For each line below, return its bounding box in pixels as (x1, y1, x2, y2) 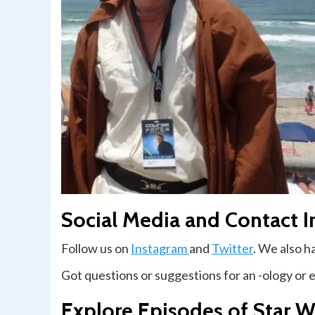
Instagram (131, 240, 189, 257)
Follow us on (61, 240, 131, 257)
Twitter (212, 240, 253, 257)
